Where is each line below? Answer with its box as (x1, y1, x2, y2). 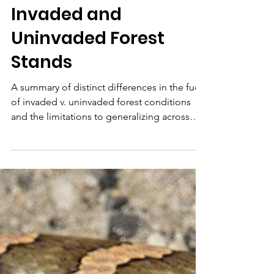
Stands (11, 84, 72, 108)
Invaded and (11, 36, 122, 60)
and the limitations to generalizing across (11, 144, 190, 156)
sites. (11, 159, 33, 171)
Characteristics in (11, 12, 166, 36)
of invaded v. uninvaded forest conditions (11, 130, 191, 141)
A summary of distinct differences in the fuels (11, 115, 207, 127)
